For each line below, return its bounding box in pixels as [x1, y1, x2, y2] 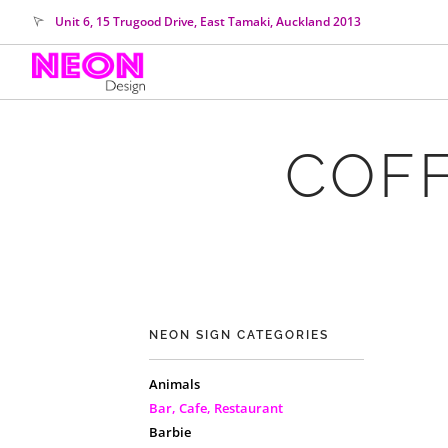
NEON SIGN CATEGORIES [149, 328, 330, 342]
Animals [149, 375, 201, 393]
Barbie [149, 423, 192, 441]
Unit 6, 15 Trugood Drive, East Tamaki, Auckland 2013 [55, 13, 361, 30]
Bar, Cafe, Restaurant [149, 399, 284, 417]
